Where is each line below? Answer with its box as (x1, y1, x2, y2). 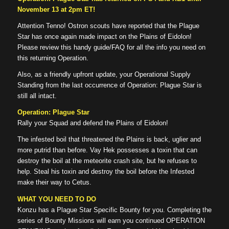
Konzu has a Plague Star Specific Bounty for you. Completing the (17, 205, 212, 214)
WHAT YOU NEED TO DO (17, 195, 96, 203)
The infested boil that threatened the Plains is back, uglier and (17, 135, 201, 144)
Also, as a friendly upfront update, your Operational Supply (17, 71, 191, 79)
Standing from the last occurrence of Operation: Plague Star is (17, 81, 202, 89)
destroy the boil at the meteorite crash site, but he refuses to (17, 157, 197, 165)
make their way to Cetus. (17, 178, 91, 187)
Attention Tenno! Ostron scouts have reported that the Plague (17, 22, 199, 30)
